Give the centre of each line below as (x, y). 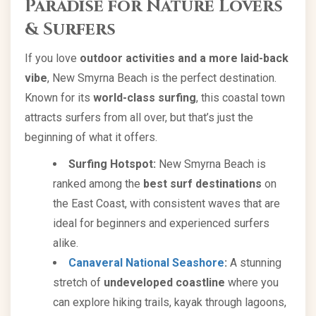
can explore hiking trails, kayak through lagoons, (170, 302)
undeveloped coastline (164, 282)
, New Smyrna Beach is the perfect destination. (162, 78)
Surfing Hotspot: (112, 164)
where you (252, 282)
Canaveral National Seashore (146, 262)
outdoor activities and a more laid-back (184, 58)
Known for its (59, 97)
